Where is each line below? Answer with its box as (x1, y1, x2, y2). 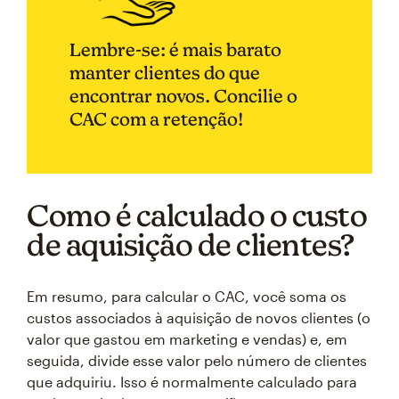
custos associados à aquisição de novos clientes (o (27, 308, 370, 326)
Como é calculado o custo (27, 197, 367, 232)
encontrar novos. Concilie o (69, 85, 297, 106)
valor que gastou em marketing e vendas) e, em (27, 330, 347, 347)
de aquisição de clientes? (27, 226, 354, 262)
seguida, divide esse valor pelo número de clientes (27, 351, 367, 369)
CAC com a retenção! (69, 108, 243, 129)
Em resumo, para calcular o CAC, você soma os (27, 287, 346, 305)
